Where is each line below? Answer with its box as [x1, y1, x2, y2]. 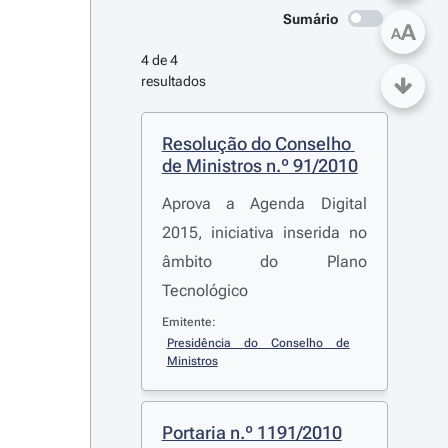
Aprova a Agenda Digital [161, 194, 367, 213]
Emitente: [161, 315, 216, 329]
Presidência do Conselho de [166, 336, 350, 350]
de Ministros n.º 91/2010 [161, 155, 358, 176]
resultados [140, 73, 206, 89]
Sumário [283, 11, 338, 27]
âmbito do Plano [161, 252, 367, 271]
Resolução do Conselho [161, 133, 351, 154]
